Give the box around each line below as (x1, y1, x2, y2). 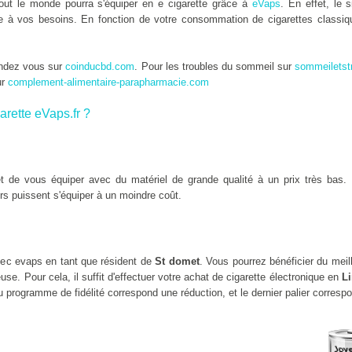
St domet (155, 255, 200, 267)
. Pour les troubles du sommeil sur (134, 60, 295, 72)
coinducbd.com (65, 60, 135, 72)
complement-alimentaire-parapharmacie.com (7, 76, 209, 88)
